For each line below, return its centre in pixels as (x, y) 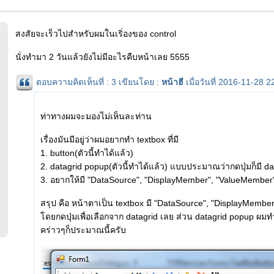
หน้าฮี (172, 82)
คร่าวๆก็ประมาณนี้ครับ (83, 230)
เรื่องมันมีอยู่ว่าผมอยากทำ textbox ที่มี (109, 139)
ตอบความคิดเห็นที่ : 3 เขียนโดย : (99, 82)
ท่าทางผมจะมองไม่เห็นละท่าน (96, 116)
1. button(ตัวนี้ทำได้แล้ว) (87, 153)
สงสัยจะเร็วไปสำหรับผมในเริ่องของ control (96, 34)
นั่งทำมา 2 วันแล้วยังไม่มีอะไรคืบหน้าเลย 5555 (102, 57)
